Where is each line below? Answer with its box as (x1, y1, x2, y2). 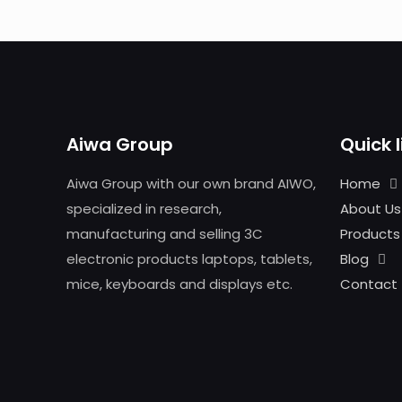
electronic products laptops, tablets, (66, 249, 312, 268)
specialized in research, (66, 199, 222, 218)
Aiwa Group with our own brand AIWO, (66, 174, 316, 193)
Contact (340, 275, 398, 293)
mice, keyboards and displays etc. (66, 275, 293, 293)
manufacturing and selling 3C (66, 224, 263, 243)
